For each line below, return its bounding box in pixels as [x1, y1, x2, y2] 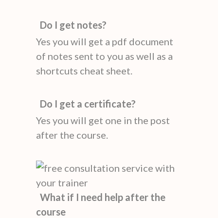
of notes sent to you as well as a [36, 50, 173, 62]
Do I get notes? [40, 18, 107, 31]
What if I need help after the [40, 191, 165, 203]
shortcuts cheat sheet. [36, 64, 132, 76]
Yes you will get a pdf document [36, 35, 173, 47]
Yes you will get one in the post [36, 114, 170, 126]
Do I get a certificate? [40, 97, 136, 109]
